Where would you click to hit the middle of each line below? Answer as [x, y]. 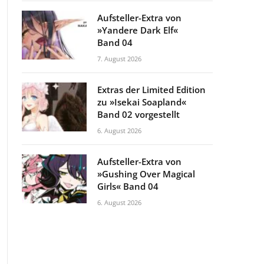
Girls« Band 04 [128, 186]
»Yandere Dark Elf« [138, 30]
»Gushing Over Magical [146, 174]
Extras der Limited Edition [151, 90]
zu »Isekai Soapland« [142, 102]
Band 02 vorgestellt [138, 114]
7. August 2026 [119, 59]
